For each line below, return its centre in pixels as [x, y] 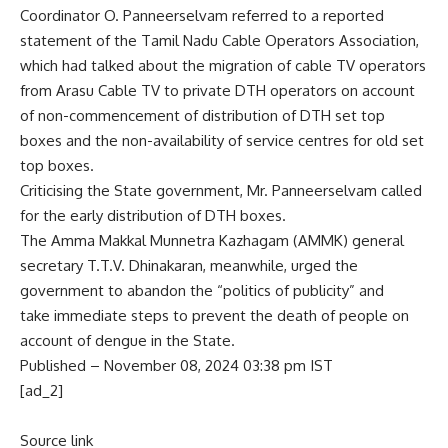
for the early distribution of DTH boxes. [153, 216]
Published [55, 366]
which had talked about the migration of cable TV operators [223, 66]
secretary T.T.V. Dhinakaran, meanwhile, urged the [189, 266]
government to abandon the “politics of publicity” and [202, 291]
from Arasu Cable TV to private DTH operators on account [217, 91]
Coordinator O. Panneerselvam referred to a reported [202, 16]
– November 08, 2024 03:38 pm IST [211, 366]
